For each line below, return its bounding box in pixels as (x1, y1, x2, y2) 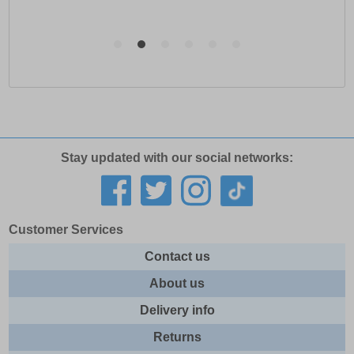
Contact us (144, 250, 210, 264)
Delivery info (139, 303, 215, 318)
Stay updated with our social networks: (61, 151, 293, 165)
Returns (153, 330, 201, 345)
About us (149, 277, 205, 291)
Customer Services (9, 223, 124, 237)
